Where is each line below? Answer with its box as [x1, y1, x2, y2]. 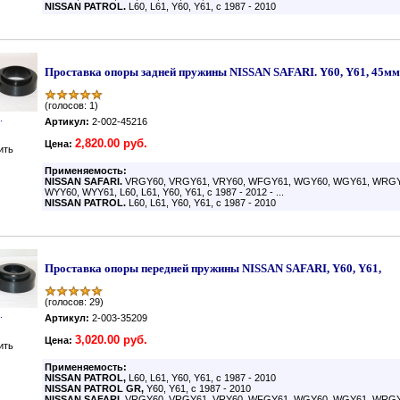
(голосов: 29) [45, 296, 104, 307]
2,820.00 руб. [75, 137, 147, 150]
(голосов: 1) [45, 100, 98, 111]
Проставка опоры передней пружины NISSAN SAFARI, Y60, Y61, [45, 262, 381, 275]
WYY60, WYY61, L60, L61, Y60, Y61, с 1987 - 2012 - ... [45, 187, 284, 197]
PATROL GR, [84, 383, 146, 394]
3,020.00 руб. [75, 333, 147, 346]
